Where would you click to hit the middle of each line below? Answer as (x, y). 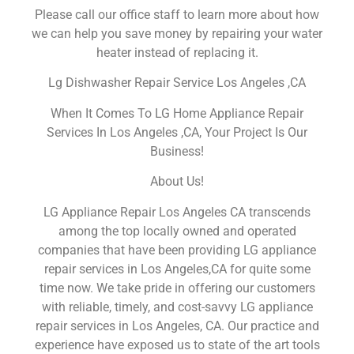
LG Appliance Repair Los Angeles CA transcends (177, 212)
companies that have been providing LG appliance (177, 250)
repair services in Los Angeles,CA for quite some (177, 269)
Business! (177, 151)
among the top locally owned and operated (177, 231)
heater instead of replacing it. (177, 52)
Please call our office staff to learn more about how (177, 14)
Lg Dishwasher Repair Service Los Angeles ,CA (177, 83)
